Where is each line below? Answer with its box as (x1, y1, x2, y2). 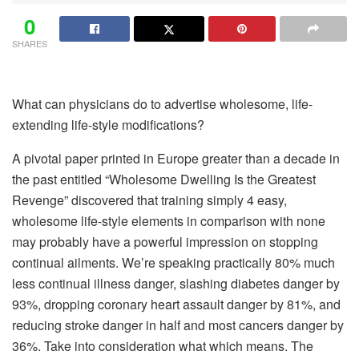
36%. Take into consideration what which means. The (12, 336, 313, 355)
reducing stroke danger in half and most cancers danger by (12, 315, 344, 334)
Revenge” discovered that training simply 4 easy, (12, 190, 287, 209)
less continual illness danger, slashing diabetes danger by (12, 273, 340, 292)
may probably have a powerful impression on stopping (12, 232, 318, 251)
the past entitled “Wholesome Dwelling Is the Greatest (12, 169, 316, 188)
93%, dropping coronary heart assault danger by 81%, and (12, 294, 341, 313)
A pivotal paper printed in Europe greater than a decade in (12, 148, 340, 167)
